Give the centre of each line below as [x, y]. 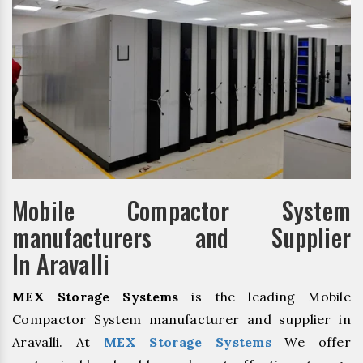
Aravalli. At [58, 342]
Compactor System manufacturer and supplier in [181, 320]
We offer [312, 342]
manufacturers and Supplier [181, 237]
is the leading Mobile [265, 297]
